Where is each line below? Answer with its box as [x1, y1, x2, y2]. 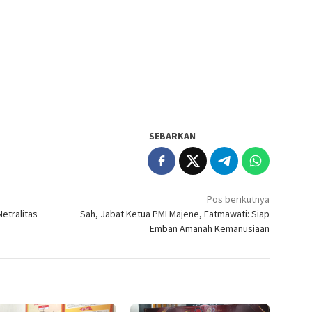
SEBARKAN [149, 130, 196, 143]
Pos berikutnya [207, 193, 270, 206]
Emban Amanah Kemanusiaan [150, 222, 270, 235]
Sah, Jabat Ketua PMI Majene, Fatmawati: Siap [80, 208, 270, 221]
